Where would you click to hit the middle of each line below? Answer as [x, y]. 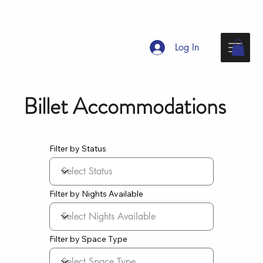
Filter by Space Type [88, 239]
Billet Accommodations [125, 106]
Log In [187, 48]
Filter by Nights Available [96, 193]
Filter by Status [78, 148]
